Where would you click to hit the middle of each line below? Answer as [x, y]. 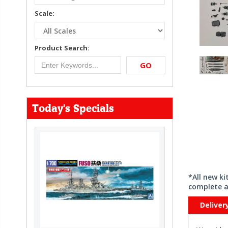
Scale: [45, 13]
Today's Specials [73, 108]
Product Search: [62, 48]
